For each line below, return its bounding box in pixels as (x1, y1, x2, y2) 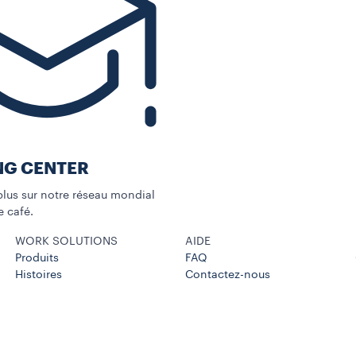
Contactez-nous (184, 269, 270, 281)
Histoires (15, 269, 63, 281)
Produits (15, 252, 60, 264)
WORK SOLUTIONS (15, 235, 118, 247)
